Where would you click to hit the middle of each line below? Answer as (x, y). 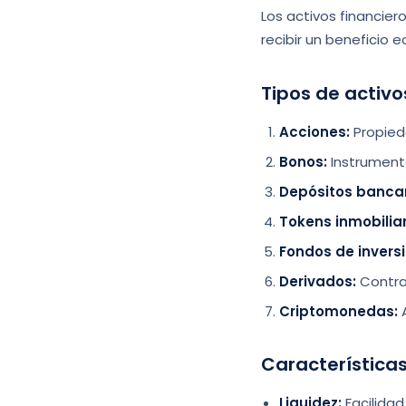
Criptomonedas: (338, 311)
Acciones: (314, 132)
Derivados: (318, 281)
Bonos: (303, 162)
